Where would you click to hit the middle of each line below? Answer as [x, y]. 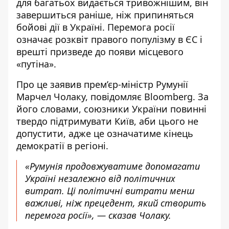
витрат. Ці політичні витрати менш [110, 191]
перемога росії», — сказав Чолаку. [98, 215]
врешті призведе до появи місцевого [100, 52]
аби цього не [169, 121]
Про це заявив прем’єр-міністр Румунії [102, 84]
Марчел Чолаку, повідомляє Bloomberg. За [112, 97]
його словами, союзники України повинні [111, 109]
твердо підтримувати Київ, [78, 121]
